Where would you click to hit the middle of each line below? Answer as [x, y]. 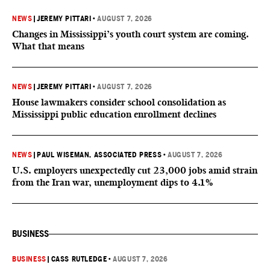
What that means [48, 46]
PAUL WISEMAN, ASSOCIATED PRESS [99, 155]
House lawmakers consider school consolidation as [119, 102]
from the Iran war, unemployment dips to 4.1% [112, 182]
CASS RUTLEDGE [79, 259]
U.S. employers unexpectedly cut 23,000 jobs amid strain [135, 170]
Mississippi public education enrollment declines [114, 114]
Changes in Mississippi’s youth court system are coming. [130, 34]
